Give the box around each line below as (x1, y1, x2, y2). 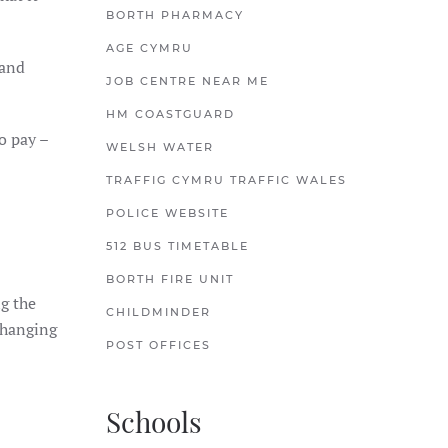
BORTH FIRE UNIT (106, 272, 234, 286)
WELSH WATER (106, 140, 214, 154)
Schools (106, 403, 202, 440)
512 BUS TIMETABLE (106, 239, 249, 253)
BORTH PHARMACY (106, 8, 244, 22)
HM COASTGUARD (106, 107, 235, 121)
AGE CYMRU (106, 41, 193, 55)
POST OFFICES (106, 338, 211, 352)
